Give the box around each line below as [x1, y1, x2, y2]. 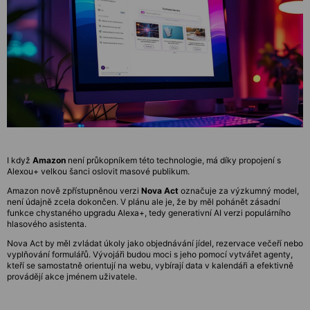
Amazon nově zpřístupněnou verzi [7, 185, 141, 196]
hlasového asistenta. [7, 218, 86, 229]
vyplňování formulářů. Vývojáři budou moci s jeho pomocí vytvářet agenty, [7, 248, 293, 259]
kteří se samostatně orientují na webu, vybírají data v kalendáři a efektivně [7, 259, 293, 271]
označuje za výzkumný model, [179, 185, 299, 196]
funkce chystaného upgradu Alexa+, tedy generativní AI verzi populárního [7, 207, 291, 218]
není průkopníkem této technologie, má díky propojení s [66, 154, 281, 165]
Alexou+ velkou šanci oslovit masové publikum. [7, 165, 190, 176]
